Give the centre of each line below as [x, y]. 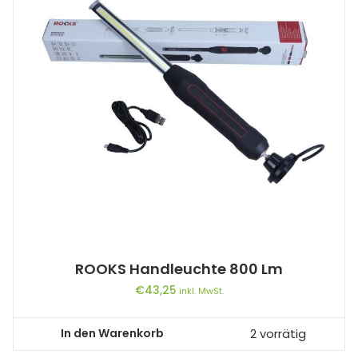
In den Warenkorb [112, 334]
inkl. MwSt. [201, 290]
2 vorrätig [278, 334]
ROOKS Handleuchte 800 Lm [179, 268]
